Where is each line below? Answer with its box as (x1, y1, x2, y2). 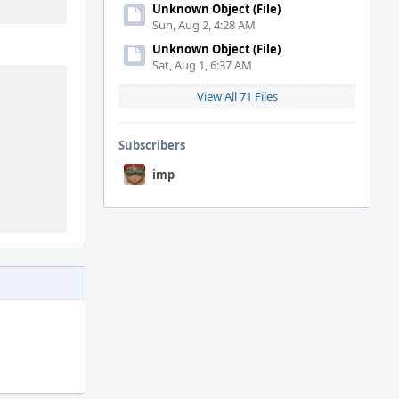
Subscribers (118, 137, 185, 153)
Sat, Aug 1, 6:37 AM (152, 57, 252, 73)
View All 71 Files (196, 88, 278, 104)
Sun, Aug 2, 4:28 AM (152, 17, 256, 33)
